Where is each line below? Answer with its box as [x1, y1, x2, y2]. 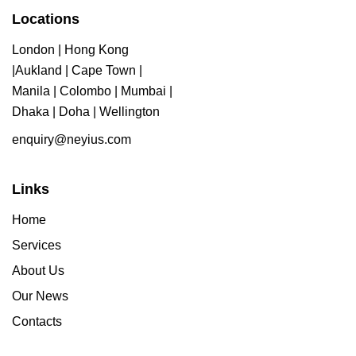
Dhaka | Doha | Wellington [12, 104, 160, 118]
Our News [12, 288, 68, 303]
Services [12, 238, 61, 252]
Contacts [12, 314, 62, 328]
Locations [12, 11, 79, 28]
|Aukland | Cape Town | [12, 63, 142, 77]
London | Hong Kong [12, 42, 129, 56]
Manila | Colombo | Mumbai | [12, 83, 172, 98]
